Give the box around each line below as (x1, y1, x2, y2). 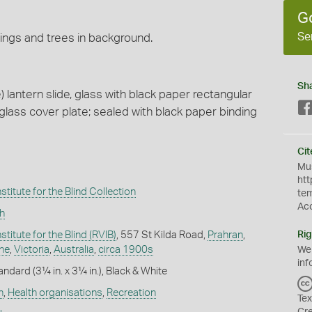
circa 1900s (97, 244, 153, 255)
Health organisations (7, 287, 102, 298)
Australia (53, 244, 94, 255)
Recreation (106, 287, 156, 298)
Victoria (13, 244, 49, 255)
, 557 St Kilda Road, (116, 229, 208, 240)
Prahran (207, 229, 243, 240)
